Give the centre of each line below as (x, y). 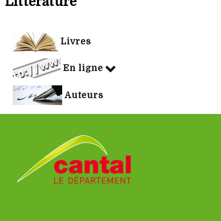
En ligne (83, 68)
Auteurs (84, 95)
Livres (76, 42)
